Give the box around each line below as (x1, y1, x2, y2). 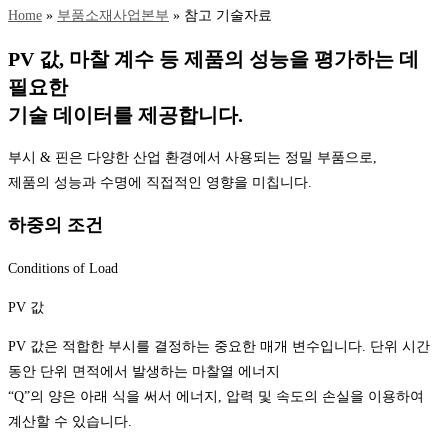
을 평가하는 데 (289, 47, 419, 70)
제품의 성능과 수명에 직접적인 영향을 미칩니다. (8, 175, 312, 191)
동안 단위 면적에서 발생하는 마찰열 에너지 (8, 364, 280, 380)
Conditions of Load (8, 261, 118, 277)
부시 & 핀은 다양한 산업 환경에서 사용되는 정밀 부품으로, (8, 150, 377, 166)
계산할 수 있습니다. (8, 414, 132, 430)
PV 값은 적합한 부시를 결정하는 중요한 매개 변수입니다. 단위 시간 (8, 339, 430, 355)
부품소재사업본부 (57, 7, 169, 23)
